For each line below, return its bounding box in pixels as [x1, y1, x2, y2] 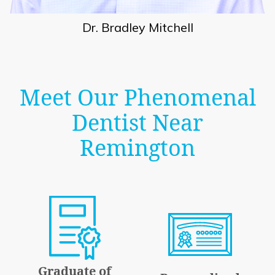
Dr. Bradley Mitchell [82, 20, 193, 36]
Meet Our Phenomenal [19, 82, 256, 113]
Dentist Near [72, 107, 203, 138]
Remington [80, 133, 195, 163]
